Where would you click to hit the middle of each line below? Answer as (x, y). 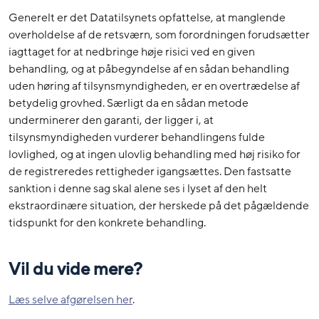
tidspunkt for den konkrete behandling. (107, 223)
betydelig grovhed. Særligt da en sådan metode (129, 103)
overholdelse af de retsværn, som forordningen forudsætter (159, 35)
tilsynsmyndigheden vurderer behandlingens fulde (137, 137)
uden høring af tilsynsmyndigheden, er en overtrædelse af (154, 86)
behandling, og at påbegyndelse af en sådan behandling (149, 69)
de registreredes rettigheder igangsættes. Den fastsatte (150, 171)
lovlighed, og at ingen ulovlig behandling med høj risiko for (155, 154)
